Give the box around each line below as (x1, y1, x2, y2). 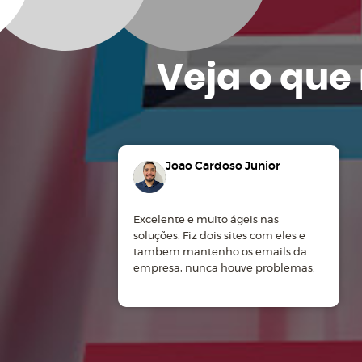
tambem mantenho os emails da (133, 247, 308, 259)
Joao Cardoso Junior (166, 161, 281, 173)
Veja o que (156, 61, 359, 98)
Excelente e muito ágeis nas (133, 215, 280, 226)
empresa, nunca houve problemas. (133, 263, 316, 275)
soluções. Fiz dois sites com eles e (133, 231, 306, 242)
